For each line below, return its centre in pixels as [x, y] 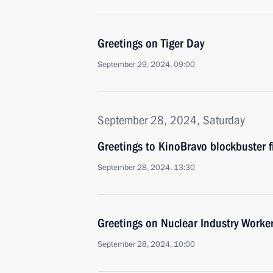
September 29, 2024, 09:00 [146, 65]
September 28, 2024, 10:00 [146, 244]
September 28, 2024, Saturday [171, 120]
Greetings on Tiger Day [151, 43]
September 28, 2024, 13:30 [146, 168]
